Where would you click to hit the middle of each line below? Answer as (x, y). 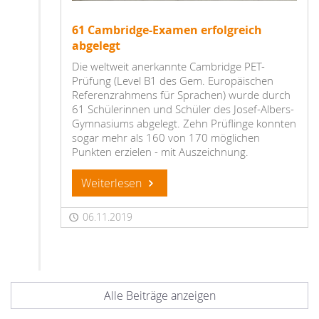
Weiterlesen (113, 183)
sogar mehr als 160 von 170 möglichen (166, 138)
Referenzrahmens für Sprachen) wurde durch (181, 95)
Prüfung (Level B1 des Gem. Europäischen (173, 81)
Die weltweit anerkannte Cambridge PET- (168, 67)
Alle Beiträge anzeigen (159, 296)
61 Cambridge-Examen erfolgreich (167, 30)
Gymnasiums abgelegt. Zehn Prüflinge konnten (184, 124)
